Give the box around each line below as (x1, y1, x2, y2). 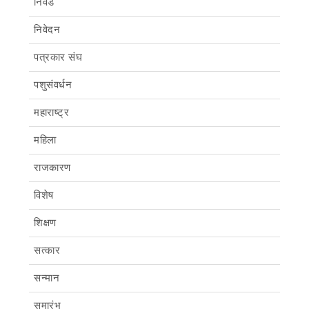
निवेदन (34, 23, 60, 36)
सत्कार (34, 243, 60, 257)
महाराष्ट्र (34, 106, 69, 119)
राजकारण (34, 161, 71, 174)
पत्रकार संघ (34, 50, 82, 63)
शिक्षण (34, 216, 57, 229)
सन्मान (34, 271, 59, 284)
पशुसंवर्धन (34, 78, 72, 91)
